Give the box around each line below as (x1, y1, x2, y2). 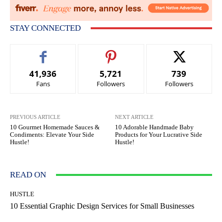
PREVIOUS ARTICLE (10, 114, 60, 120)
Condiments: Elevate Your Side (10, 131, 94, 139)
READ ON (10, 170, 46, 180)
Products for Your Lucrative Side (115, 131, 203, 139)
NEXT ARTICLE (115, 114, 154, 120)
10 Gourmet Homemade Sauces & (10, 123, 100, 131)
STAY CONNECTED (10, 23, 81, 33)
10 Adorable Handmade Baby (115, 123, 194, 131)
